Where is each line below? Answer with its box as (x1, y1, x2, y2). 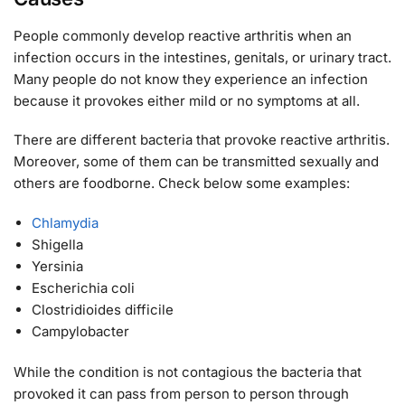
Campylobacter (32, 322, 129, 340)
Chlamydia (32, 213, 99, 231)
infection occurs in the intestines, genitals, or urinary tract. (14, 48, 391, 66)
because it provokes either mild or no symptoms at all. (14, 91, 360, 109)
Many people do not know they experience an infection (14, 70, 368, 88)
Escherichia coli (32, 278, 135, 297)
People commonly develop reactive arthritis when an (14, 26, 352, 44)
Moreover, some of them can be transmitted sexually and (14, 153, 379, 171)
